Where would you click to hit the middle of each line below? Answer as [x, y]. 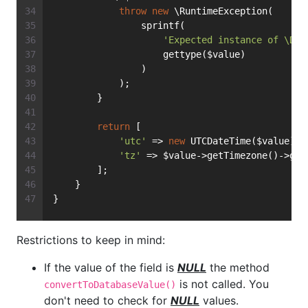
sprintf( [119, 26]
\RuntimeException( [221, 11]
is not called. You [222, 284]
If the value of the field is [111, 268]
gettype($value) [149, 55]
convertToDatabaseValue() [110, 285]
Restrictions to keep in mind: [91, 240]
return [113, 127]
